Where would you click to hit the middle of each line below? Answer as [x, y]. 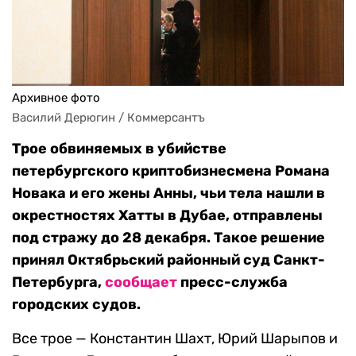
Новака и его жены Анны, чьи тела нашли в [168, 193]
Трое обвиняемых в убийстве [119, 149]
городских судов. [76, 305]
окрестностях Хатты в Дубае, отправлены [167, 216]
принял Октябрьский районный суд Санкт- [168, 260]
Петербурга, [58, 282]
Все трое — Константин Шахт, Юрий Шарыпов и [175, 339]
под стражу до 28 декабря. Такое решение [168, 238]
